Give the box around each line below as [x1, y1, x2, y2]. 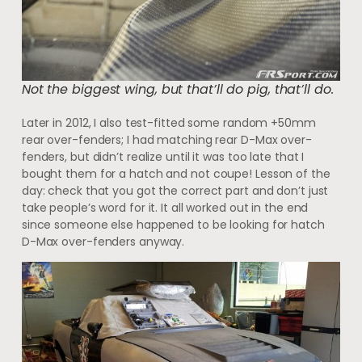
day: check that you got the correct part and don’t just [21, 183, 329, 200]
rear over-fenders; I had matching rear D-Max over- [21, 132, 312, 149]
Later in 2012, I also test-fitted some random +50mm [21, 115, 316, 132]
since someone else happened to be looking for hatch [21, 217, 325, 234]
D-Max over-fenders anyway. [21, 234, 185, 250]
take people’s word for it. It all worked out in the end [21, 200, 309, 217]
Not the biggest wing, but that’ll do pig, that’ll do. [21, 80, 334, 99]
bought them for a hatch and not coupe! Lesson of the [21, 166, 330, 183]
